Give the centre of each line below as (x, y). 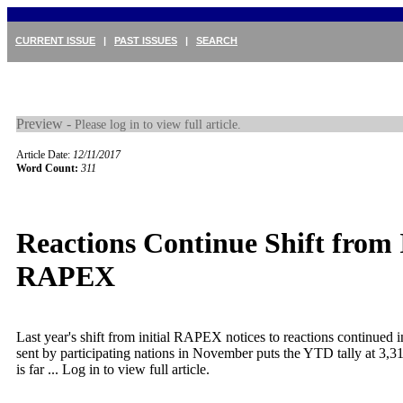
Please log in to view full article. (158, 124)
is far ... (39, 369)
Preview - (45, 124)
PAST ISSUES (146, 40)
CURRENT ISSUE (55, 40)
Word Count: (47, 168)
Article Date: (45, 155)
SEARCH (217, 40)
